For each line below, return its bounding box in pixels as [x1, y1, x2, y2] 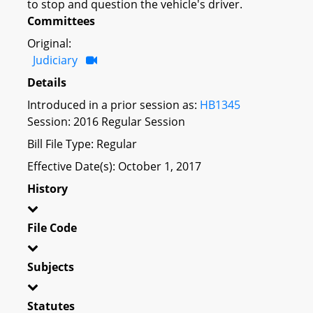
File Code [27, 219, 77, 235]
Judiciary [33, 52, 78, 68]
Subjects [27, 259, 74, 275]
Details [27, 74, 66, 90]
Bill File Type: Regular [27, 136, 137, 152]
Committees [27, 13, 95, 29]
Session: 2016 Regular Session [27, 113, 185, 129]
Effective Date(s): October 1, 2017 [27, 158, 201, 174]
